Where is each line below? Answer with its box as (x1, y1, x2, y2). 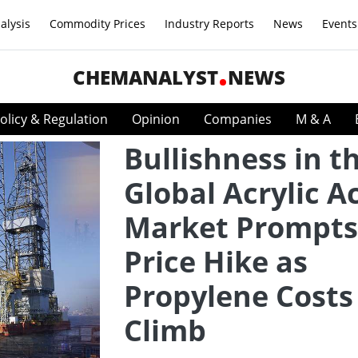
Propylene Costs (124, 276, 353, 316)
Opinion (132, 110, 180, 128)
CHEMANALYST (73, 64, 218, 90)
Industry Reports (165, 16, 254, 31)
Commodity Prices (50, 16, 145, 31)
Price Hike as (124, 242, 308, 281)
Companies (204, 110, 272, 128)
